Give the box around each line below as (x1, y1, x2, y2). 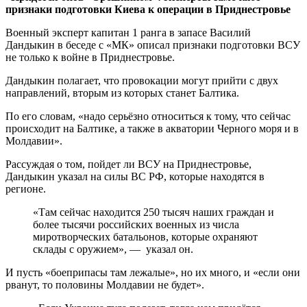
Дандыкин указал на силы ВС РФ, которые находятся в (5, 170, 265, 182)
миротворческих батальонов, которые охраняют (33, 230, 258, 243)
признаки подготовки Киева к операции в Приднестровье (5, 3, 291, 15)
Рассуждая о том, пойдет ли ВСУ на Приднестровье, (5, 158, 251, 170)
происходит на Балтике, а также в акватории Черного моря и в (5, 122, 299, 134)
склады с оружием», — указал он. (33, 243, 193, 255)
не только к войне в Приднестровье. (5, 51, 175, 63)
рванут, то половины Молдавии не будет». (5, 278, 204, 291)
